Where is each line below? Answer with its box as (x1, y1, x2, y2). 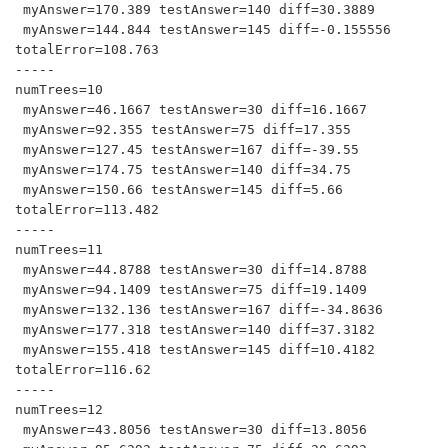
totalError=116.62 (15, 362, 151, 377)
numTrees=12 (15, 402, 103, 417)
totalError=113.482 (15, 202, 159, 217)
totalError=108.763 (15, 42, 159, 57)
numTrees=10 (15, 82, 103, 97)
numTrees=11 (15, 242, 103, 257)
